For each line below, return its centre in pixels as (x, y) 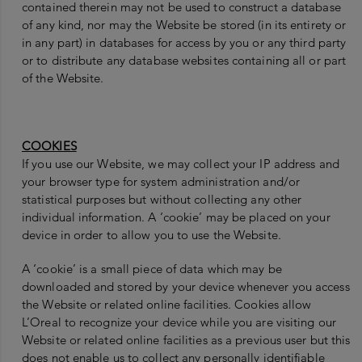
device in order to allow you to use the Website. (152, 235)
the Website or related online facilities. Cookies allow (167, 305)
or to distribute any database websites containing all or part (184, 61)
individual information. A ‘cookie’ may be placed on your (176, 217)
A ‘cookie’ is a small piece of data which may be (152, 269)
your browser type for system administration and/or (161, 182)
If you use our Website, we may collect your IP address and (181, 164)
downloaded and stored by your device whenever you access (186, 287)
